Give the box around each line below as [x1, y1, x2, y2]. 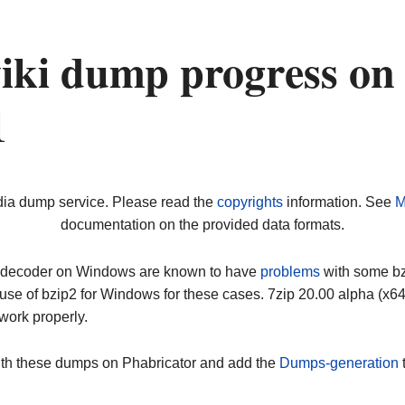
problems [260, 263, 320, 279]
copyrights [216, 194, 283, 211]
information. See [282, 194, 395, 211]
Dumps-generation [279, 355, 399, 372]
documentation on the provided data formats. [61, 217, 344, 233]
